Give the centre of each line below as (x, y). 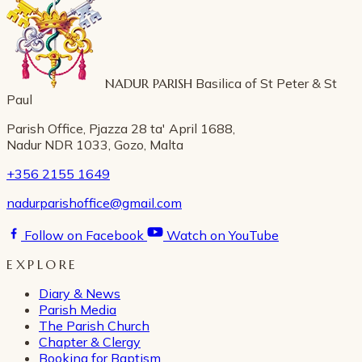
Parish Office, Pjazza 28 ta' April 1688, (121, 128)
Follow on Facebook (84, 235)
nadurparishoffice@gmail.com (94, 202)
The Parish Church (94, 325)
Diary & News (80, 293)
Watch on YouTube (223, 235)
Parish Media (78, 309)
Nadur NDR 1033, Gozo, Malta (95, 144)
